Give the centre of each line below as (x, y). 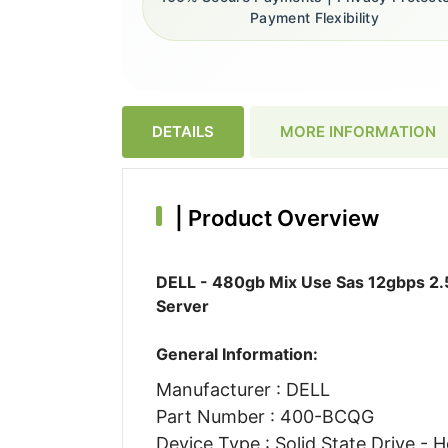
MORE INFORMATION (358, 131)
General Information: (236, 353)
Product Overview (280, 217)
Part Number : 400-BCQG (264, 416)
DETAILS (183, 131)
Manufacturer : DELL (242, 389)
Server (182, 305)
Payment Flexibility (314, 18)
